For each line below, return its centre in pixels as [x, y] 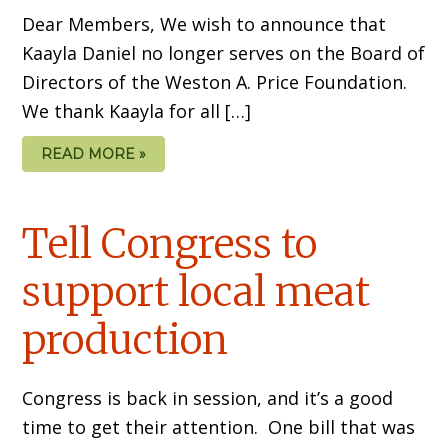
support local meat [196, 292]
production [125, 340]
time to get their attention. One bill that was [219, 427]
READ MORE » [94, 153]
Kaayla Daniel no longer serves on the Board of [224, 52]
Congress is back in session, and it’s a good [208, 398]
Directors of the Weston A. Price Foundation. [217, 81]
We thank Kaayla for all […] [137, 110]
